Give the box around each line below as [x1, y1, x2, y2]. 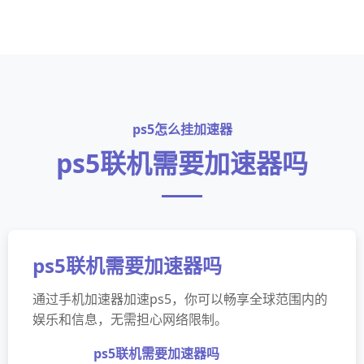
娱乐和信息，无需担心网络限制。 [32, 310, 227, 328]
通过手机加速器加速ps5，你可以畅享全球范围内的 [32, 290, 327, 308]
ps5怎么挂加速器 [132, 120, 232, 138]
